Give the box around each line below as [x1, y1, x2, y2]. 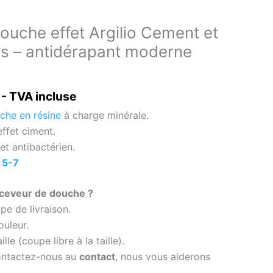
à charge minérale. [61, 108, 149, 121]
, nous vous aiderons [115, 250, 210, 263]
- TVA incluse [1, 88, 76, 104]
